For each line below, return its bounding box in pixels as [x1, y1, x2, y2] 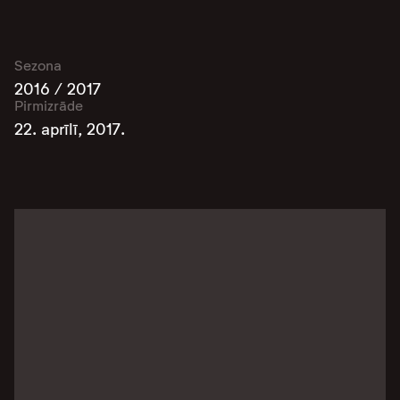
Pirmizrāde [14, 97, 83, 114]
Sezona [14, 57, 62, 74]
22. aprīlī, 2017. [14, 120, 125, 139]
